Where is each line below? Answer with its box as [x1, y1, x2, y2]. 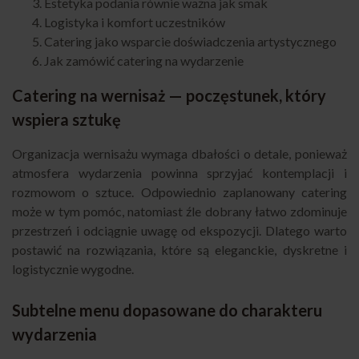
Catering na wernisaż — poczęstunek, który [12, 86, 326, 106]
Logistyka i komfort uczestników [44, 14, 225, 30]
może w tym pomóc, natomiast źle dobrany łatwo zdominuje [12, 204, 347, 220]
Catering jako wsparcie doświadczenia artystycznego [44, 34, 337, 50]
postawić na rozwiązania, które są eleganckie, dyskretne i [12, 242, 347, 258]
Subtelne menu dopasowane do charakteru [12, 301, 322, 321]
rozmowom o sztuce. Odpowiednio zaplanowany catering [12, 184, 347, 200]
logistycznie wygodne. [12, 261, 134, 277]
